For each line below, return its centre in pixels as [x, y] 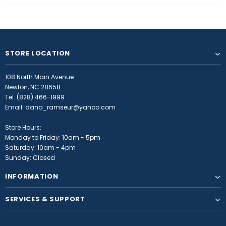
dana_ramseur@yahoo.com [70, 107]
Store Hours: [23, 127]
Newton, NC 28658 [33, 87]
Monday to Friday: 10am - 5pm [53, 137]
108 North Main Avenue [39, 77]
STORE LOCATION [38, 53]
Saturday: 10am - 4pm [40, 148]
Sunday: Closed [30, 158]
